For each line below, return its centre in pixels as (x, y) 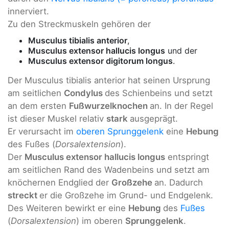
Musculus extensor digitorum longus (100, 61)
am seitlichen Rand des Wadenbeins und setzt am (109, 169)
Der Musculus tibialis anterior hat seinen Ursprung (109, 80)
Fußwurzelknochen (109, 106)
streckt (24, 195)
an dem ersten (38, 106)
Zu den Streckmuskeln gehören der (79, 24)
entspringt (187, 157)
